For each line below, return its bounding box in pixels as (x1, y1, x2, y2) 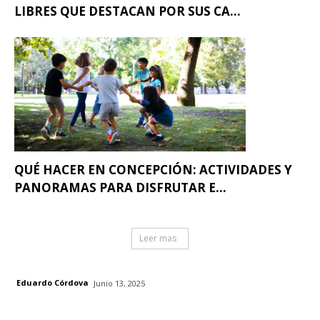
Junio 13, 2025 (94, 277, 145, 289)
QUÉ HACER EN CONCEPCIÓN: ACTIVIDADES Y (14, 161, 292, 178)
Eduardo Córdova (16, 277, 89, 289)
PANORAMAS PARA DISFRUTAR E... (14, 179, 226, 196)
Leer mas (139, 231, 176, 244)
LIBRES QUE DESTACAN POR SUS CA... (14, 2, 241, 19)
